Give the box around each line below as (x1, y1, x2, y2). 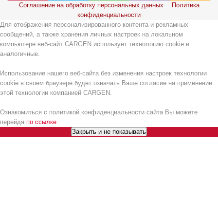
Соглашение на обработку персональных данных (18, 1, 163, 9)
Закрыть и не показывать (72, 128, 146, 135)
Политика (171, 1, 200, 9)
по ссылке (26, 118, 56, 126)
